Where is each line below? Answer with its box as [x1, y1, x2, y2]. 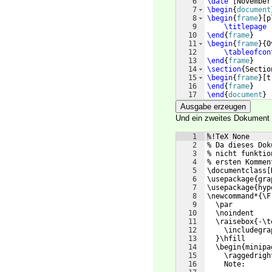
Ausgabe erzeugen [180, 102, 246, 112]
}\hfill [207, 234, 245, 243]
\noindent [207, 209, 254, 218]
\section [207, 65, 241, 74]
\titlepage [224, 22, 267, 32]
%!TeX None [207, 132, 250, 141]
